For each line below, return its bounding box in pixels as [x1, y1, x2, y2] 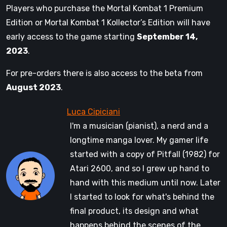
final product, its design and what [70, 206, 199, 216]
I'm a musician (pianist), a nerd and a [70, 121, 208, 131]
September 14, [137, 31, 198, 42]
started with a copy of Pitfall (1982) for [70, 149, 220, 159]
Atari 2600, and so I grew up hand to [70, 163, 209, 173]
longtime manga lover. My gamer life [70, 135, 208, 145]
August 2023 [6, 82, 61, 92]
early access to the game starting [6, 31, 137, 42]
